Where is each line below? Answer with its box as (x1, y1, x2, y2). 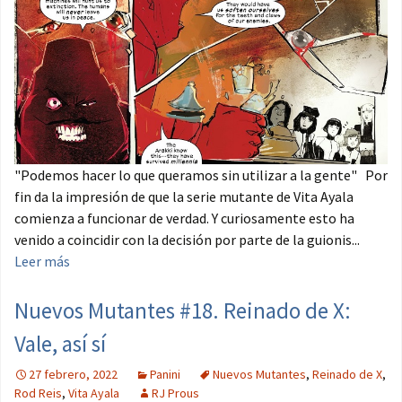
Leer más (14, 252, 70, 271)
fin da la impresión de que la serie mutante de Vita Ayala (14, 188, 354, 206)
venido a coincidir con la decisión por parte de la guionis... (14, 231, 360, 249)
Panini (150, 366, 180, 383)
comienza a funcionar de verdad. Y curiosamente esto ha (14, 209, 354, 228)
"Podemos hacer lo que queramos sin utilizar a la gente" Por (14, 166, 388, 185)
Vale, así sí (14, 329, 106, 359)
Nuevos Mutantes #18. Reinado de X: (14, 296, 351, 326)
